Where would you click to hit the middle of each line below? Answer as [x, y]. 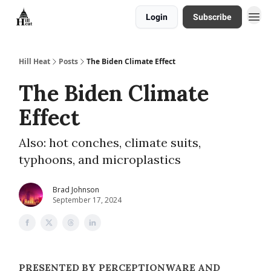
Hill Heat [34, 61]
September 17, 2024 [87, 200]
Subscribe [212, 17]
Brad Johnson [76, 190]
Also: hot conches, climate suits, [110, 142]
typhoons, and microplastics [100, 159]
